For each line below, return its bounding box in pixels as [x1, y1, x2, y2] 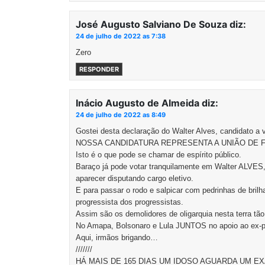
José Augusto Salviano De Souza [76, 18, 227, 30]
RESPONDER [79, 65, 119, 73]
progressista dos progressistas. [76, 198, 183, 206]
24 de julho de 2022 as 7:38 [76, 32, 166, 40]
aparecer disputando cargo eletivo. [76, 174, 193, 183]
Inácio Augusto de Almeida [76, 97, 199, 109]
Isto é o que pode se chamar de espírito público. [76, 150, 241, 159]
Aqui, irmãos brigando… [76, 233, 158, 242]
